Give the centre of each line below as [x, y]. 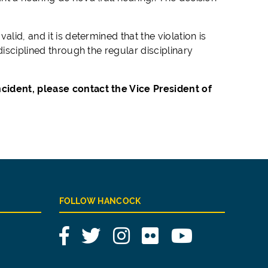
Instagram [153, 232]
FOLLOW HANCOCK [100, 201]
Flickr [170, 232]
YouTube [212, 232]
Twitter [116, 232]
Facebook [91, 232]
